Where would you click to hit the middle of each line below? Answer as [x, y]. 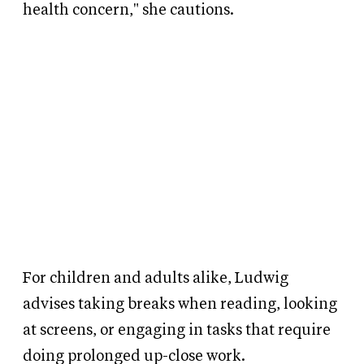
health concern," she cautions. [128, 11]
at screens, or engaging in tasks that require [177, 331]
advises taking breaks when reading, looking [180, 305]
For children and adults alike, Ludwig [156, 279]
